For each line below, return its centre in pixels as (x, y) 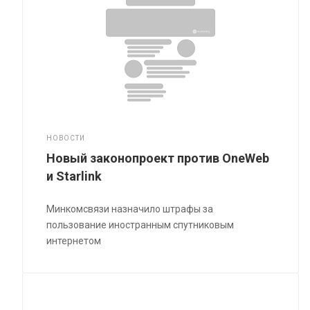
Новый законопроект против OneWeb (158, 158)
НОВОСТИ (66, 138)
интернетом (74, 240)
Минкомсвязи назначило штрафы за (130, 209)
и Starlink (74, 176)
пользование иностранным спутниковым (140, 225)
